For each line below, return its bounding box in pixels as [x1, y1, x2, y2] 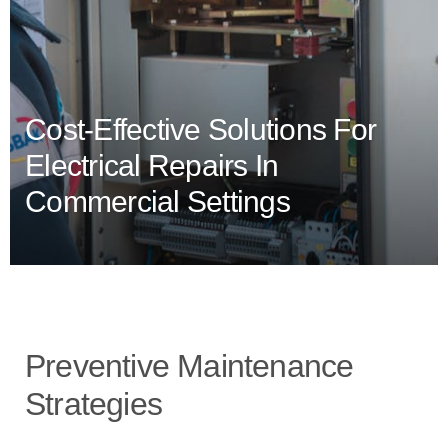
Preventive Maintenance [25, 348, 354, 384]
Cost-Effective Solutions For [25, 113, 376, 146]
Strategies [25, 386, 162, 422]
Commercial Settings [25, 185, 290, 218]
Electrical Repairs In [25, 149, 279, 182]
